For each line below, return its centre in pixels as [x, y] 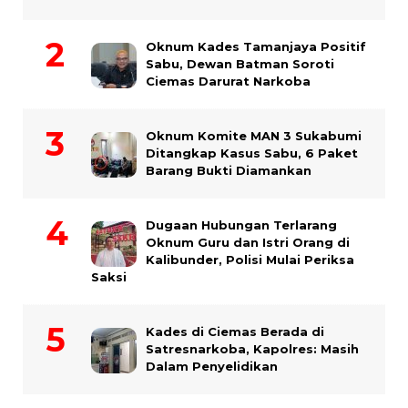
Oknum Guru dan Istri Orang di [248, 243]
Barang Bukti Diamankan [229, 171]
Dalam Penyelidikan [212, 367]
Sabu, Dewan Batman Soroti [240, 64]
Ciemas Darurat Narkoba [228, 82]
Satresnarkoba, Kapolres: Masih [252, 349]
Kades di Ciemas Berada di [235, 332]
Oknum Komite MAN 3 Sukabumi [254, 136]
